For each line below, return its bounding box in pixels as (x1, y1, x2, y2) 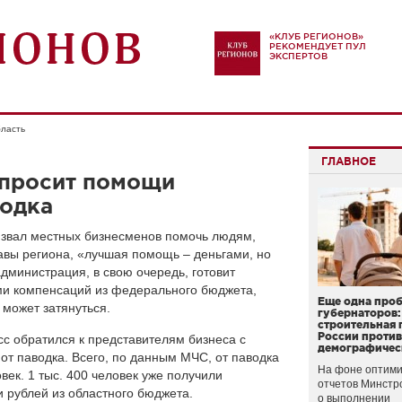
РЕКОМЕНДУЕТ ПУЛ (269, 41, 366, 51)
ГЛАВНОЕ (321, 155, 376, 167)
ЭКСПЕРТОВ (269, 51, 328, 61)
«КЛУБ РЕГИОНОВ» (269, 31, 363, 41)
